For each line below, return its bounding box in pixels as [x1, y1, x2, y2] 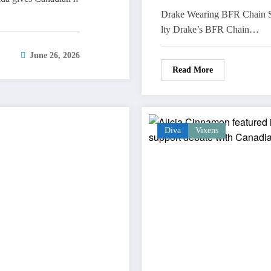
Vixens [195, 126, 218, 135]
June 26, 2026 [30, 51, 80, 60]
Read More [172, 65, 213, 75]
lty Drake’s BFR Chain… [161, 24, 259, 35]
